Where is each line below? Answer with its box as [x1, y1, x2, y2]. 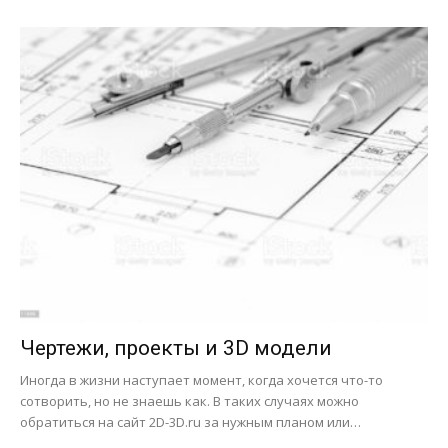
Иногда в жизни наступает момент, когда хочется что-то [20, 370, 383, 389]
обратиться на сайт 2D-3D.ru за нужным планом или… [20, 412, 361, 431]
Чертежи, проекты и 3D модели [20, 335, 332, 360]
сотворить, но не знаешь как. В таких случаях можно [20, 391, 359, 410]
